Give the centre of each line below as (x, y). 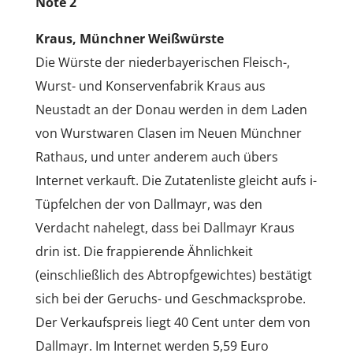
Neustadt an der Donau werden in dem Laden (171, 109)
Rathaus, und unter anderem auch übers (156, 156)
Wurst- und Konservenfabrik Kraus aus (150, 85)
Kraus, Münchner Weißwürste (129, 38)
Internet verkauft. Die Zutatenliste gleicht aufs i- (176, 180)
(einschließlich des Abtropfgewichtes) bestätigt (173, 275)
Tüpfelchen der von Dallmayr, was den (149, 204)
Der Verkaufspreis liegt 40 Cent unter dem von (173, 322)
